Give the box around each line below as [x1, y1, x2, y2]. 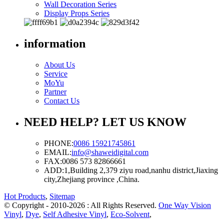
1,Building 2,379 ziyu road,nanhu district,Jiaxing [64, 166, 218, 175]
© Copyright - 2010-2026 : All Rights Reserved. [4, 201, 158, 210]
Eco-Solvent [110, 210, 149, 219]
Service [44, 69, 67, 78]
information [24, 37, 85, 50]
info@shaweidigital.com [71, 148, 148, 157]
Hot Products [4, 192, 45, 201]
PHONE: [44, 139, 73, 148]
